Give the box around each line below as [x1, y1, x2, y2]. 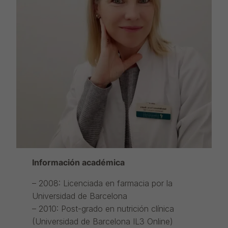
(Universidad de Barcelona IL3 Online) [32, 216, 173, 227]
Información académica [32, 157, 125, 168]
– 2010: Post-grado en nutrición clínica [32, 204, 174, 214]
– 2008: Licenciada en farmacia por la [32, 178, 173, 189]
